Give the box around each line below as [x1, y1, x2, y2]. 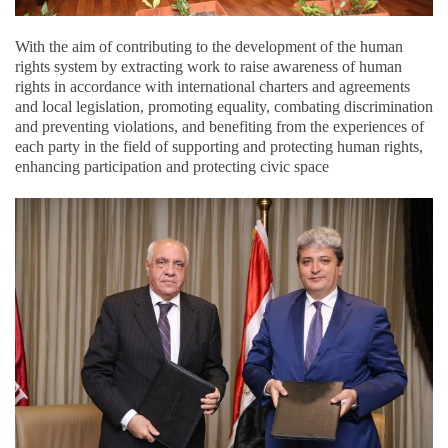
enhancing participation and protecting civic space [15, 157, 329, 175]
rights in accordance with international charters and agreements [15, 77, 410, 95]
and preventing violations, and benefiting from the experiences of [15, 117, 424, 135]
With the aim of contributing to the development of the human [15, 37, 403, 55]
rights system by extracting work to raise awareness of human [15, 57, 402, 75]
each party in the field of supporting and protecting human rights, [15, 137, 423, 155]
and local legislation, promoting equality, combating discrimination [15, 97, 433, 115]
